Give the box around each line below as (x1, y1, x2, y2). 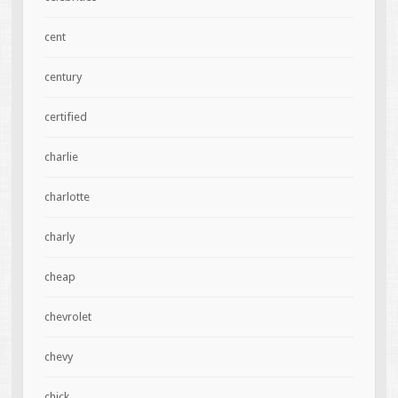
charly (44, 230, 75, 244)
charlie (44, 150, 78, 164)
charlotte (44, 190, 90, 204)
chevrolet (44, 310, 92, 324)
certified (44, 110, 87, 124)
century (44, 70, 82, 84)
